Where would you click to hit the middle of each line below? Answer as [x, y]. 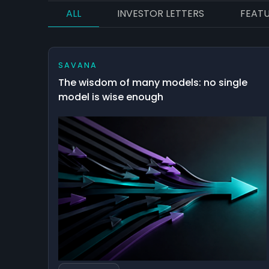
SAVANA [78, 65]
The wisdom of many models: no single [153, 82]
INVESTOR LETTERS [161, 13]
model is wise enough [111, 97]
